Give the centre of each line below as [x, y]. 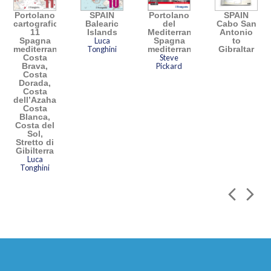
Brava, [35, 66]
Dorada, [35, 83]
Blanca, [35, 116]
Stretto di [35, 142]
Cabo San [236, 23]
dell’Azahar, [37, 100]
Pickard [169, 66]
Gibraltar [236, 49]
